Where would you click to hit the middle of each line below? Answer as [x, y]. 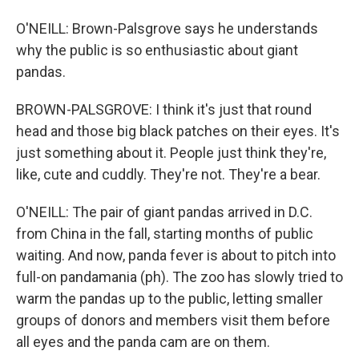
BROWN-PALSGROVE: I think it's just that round [164, 109]
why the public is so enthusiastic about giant [157, 50]
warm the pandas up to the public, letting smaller [169, 298]
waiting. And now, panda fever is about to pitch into [176, 255]
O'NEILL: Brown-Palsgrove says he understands [167, 28]
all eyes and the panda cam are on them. [143, 342]
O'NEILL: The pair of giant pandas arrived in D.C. [164, 212]
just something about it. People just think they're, [171, 153]
